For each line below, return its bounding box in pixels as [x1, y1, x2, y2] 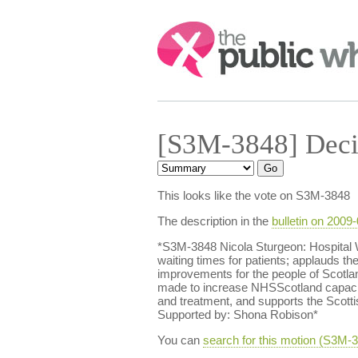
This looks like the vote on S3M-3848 [157, 189, 350, 202]
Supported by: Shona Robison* [157, 308, 318, 321]
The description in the [157, 214, 272, 228]
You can [157, 333, 203, 347]
